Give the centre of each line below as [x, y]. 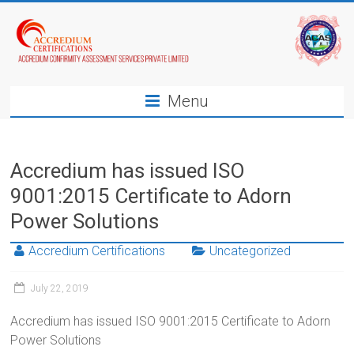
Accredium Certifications [97, 251]
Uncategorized [250, 251]
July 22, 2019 [60, 289]
